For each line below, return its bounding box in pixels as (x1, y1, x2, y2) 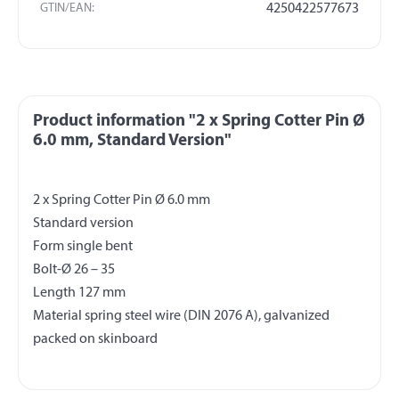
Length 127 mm (33, 285, 126, 300)
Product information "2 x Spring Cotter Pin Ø (33, 112, 365, 130)
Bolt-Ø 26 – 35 (33, 262, 115, 277)
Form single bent (33, 239, 133, 254)
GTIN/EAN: (40, 2, 94, 16)
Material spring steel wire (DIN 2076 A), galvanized (33, 308, 330, 323)
